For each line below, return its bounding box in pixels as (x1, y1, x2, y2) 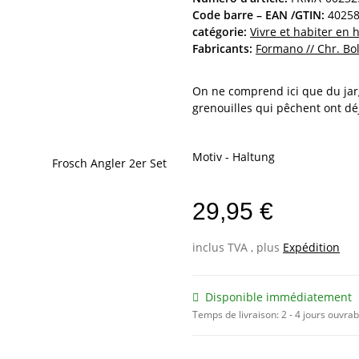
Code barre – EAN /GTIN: (192, 6, 325, 22)
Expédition (283, 239, 340, 255)
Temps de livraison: (192, 307, 281, 321)
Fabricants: (192, 40, 252, 56)
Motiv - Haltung (192, 148, 278, 164)
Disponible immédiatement (205, 288, 352, 305)
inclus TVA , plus (192, 239, 283, 255)
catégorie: (192, 23, 250, 39)
